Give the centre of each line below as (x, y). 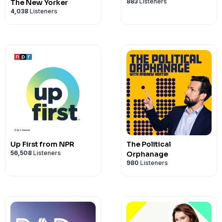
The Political (149, 144)
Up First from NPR (42, 144)
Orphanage (147, 154)
